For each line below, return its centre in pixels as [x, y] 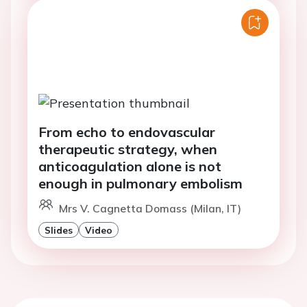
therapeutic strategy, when [128, 149]
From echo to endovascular [127, 132]
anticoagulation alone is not [130, 167]
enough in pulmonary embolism [140, 184]
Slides [59, 230]
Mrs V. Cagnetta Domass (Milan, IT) [150, 209]
